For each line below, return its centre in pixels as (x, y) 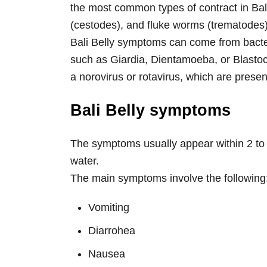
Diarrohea (112, 230)
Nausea (107, 254)
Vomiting (109, 207)
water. (85, 161)
